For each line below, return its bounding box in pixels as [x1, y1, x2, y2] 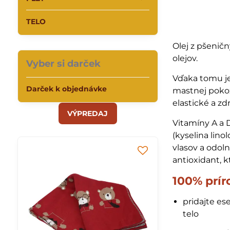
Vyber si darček [26, 58, 101, 69]
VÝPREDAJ [67, 109, 108, 118]
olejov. [172, 53, 198, 63]
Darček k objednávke [26, 84, 107, 93]
